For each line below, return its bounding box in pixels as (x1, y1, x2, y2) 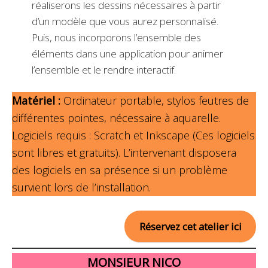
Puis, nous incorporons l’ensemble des (31, 30, 201, 44)
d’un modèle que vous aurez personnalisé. (31, 14, 218, 28)
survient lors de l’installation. (12, 179, 151, 194)
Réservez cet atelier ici (139, 220, 242, 234)
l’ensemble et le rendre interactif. (31, 62, 176, 77)
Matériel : (12, 93, 60, 108)
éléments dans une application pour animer (31, 46, 223, 60)
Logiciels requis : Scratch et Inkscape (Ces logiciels (12, 127, 255, 142)
